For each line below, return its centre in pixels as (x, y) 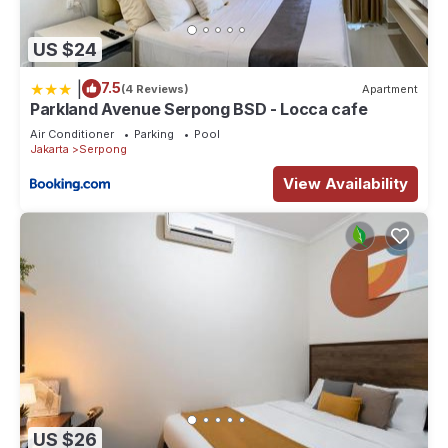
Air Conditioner (72, 134)
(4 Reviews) (155, 88)
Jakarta (49, 149)
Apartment (390, 88)
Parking (154, 134)
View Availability (345, 184)
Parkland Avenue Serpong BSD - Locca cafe (199, 109)
